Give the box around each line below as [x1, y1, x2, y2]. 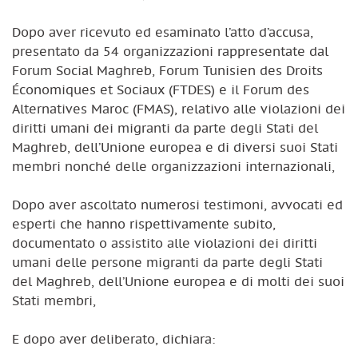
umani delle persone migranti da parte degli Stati [12, 253, 323, 270]
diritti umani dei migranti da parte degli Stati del [12, 119, 318, 136]
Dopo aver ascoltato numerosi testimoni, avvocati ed [12, 196, 343, 213]
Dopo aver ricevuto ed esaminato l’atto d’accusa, [12, 23, 313, 40]
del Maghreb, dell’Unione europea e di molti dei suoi [12, 272, 344, 289]
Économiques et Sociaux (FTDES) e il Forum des [12, 81, 309, 97]
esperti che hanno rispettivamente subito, [12, 215, 276, 232]
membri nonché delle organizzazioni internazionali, [12, 157, 335, 174]
